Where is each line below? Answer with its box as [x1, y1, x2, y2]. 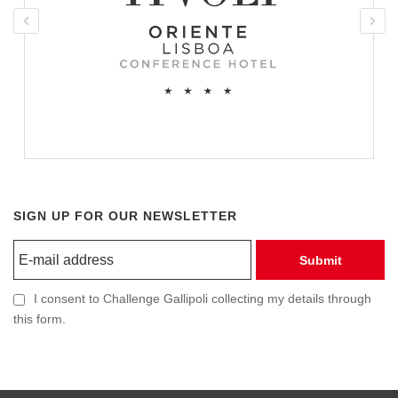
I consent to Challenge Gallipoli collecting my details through [34, 291, 371, 306]
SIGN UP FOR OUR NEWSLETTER [13, 209, 237, 224]
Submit [298, 252, 342, 267]
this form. [13, 312, 66, 327]
